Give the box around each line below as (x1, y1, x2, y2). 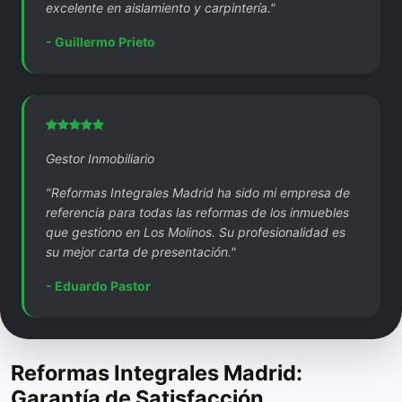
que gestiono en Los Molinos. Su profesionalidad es (46, 223, 345, 240)
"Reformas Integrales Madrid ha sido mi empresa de (46, 184, 350, 200)
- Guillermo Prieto (46, 33, 155, 49)
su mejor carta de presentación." (46, 243, 236, 259)
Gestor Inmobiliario (46, 150, 154, 166)
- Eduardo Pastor (46, 277, 151, 293)
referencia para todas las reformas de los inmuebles (46, 204, 349, 220)
